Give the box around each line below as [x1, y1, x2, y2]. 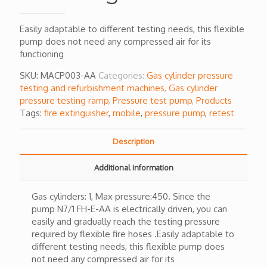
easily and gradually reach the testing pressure [32, 216, 220, 227]
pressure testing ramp [20, 95, 108, 106]
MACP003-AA [41, 70, 96, 81]
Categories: [98, 70, 147, 81]
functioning [20, 48, 64, 60]
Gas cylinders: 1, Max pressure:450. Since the [32, 191, 210, 202]
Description [113, 136, 154, 146]
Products [196, 95, 232, 106]
